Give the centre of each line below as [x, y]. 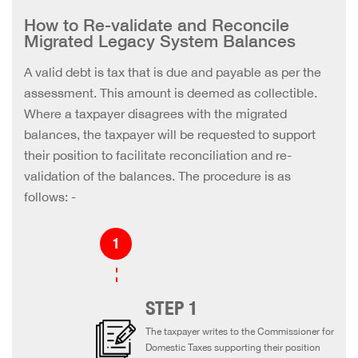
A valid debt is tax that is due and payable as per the [173, 72]
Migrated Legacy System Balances [160, 41]
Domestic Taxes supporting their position [233, 348]
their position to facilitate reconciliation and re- [158, 155]
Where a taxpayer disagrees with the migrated [155, 113]
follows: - [52, 197]
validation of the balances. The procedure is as [157, 176]
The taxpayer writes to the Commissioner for [240, 332]
